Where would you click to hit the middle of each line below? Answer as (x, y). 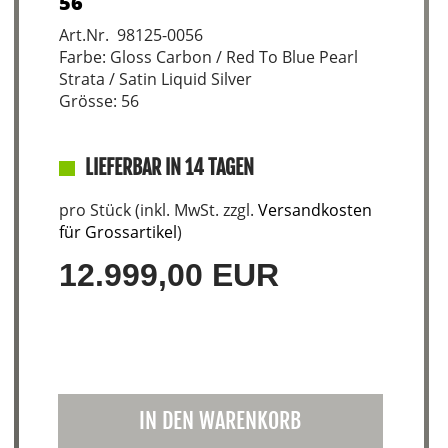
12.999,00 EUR (168, 275)
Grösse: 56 (98, 101)
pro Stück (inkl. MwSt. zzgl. (158, 210)
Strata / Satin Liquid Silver (155, 79)
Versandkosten (314, 210)
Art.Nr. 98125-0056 (130, 35)
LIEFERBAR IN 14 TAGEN (169, 167)
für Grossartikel (117, 232)
